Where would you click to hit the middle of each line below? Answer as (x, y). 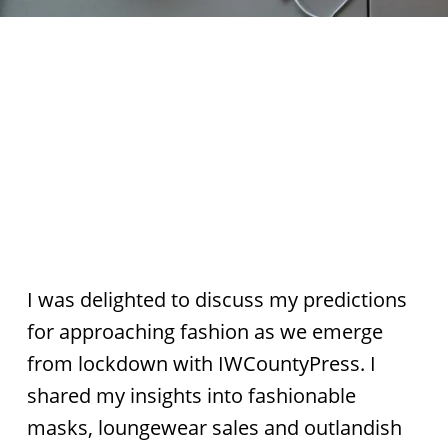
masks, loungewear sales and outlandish (214, 427)
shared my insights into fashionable (191, 395)
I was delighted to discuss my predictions (216, 299)
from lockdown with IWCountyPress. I (201, 363)
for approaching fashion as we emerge (204, 331)
